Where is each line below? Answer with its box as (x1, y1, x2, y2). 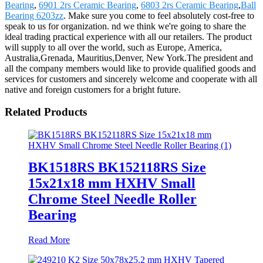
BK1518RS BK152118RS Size (28, 159, 206, 175)
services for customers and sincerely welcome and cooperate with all (5, 73, 257, 84)
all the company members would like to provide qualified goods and (5, 63, 256, 73)
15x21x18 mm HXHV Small (28, 175, 195, 191)
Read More (28, 234, 70, 245)
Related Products (5, 106, 87, 119)
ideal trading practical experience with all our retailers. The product (5, 31, 252, 42)
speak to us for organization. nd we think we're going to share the (5, 21, 246, 31)
